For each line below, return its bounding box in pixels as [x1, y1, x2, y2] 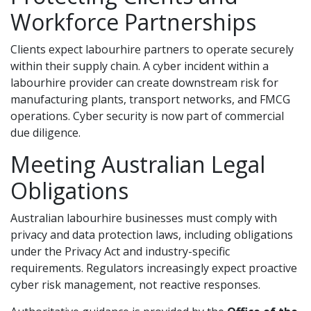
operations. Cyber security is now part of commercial [10, 108, 284, 124]
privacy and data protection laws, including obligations [10, 227, 293, 242]
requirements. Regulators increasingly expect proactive [10, 260, 297, 276]
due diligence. [10, 125, 81, 140]
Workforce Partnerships [10, 7, 256, 37]
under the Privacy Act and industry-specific [10, 244, 230, 259]
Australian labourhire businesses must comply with [10, 210, 277, 226]
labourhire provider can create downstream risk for [10, 75, 278, 90]
